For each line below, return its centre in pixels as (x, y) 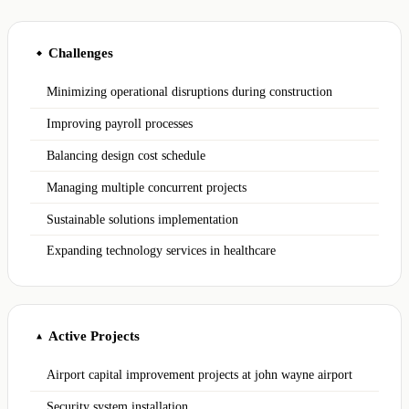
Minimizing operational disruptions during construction (190, 92)
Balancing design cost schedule (126, 155)
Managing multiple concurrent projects (147, 187)
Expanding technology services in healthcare (162, 251)
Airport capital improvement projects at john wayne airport (200, 375)
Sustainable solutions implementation (143, 219)
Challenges (81, 53)
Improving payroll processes (120, 124)
